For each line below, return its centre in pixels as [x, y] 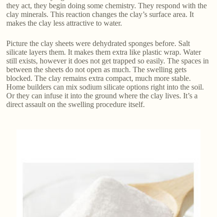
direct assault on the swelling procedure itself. [76, 105]
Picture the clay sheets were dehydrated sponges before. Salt [98, 44]
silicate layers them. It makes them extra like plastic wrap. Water [104, 52]
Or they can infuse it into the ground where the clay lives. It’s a [102, 96]
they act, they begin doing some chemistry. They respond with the [107, 6]
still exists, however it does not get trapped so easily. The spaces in [108, 61]
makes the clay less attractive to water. [64, 23]
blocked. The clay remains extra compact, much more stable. [99, 78]
